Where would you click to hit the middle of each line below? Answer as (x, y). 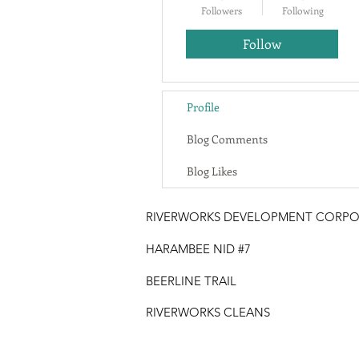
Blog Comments (227, 139)
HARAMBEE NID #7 (198, 249)
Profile (203, 107)
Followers (222, 10)
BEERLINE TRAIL (191, 281)
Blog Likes (212, 171)
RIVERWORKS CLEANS (208, 312)
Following (303, 10)
